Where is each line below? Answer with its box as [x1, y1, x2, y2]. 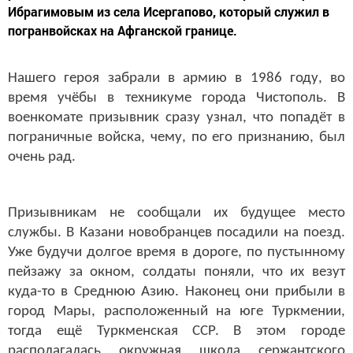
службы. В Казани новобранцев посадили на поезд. [8, 225, 345, 240]
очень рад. [8, 150, 76, 165]
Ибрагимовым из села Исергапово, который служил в [8, 3, 329, 20]
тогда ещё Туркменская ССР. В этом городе [8, 323, 345, 339]
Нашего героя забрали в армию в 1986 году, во [8, 71, 345, 87]
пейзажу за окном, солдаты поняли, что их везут [8, 264, 345, 280]
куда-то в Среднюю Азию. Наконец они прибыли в [8, 284, 345, 299]
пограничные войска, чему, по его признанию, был [8, 130, 345, 146]
